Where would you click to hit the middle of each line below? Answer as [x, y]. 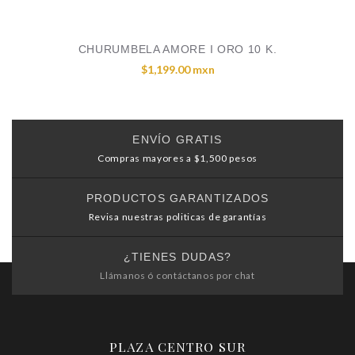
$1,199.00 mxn [177, 69]
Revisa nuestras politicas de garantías [177, 217]
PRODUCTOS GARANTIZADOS [177, 198]
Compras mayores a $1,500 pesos [177, 158]
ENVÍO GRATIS [177, 139]
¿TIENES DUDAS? [177, 257]
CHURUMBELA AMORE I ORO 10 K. [177, 49]
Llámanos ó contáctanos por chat [177, 275]
